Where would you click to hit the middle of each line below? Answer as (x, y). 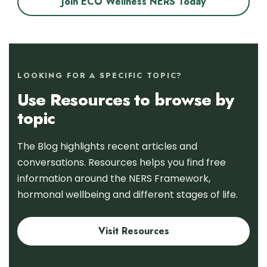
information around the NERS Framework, (114, 178)
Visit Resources (133, 231)
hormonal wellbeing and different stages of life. (128, 195)
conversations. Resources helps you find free (122, 162)
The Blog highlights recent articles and (107, 146)
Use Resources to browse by (126, 100)
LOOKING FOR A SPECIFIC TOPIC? (100, 76)
